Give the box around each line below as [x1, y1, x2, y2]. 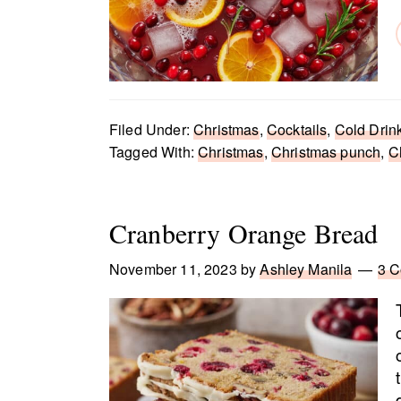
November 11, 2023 [109, 259, 237, 279]
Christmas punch [270, 141, 381, 162]
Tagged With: [109, 141, 199, 162]
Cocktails [266, 119, 328, 140]
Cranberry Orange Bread [109, 215, 379, 251]
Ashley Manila [260, 259, 353, 279]
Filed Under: [109, 119, 194, 140]
